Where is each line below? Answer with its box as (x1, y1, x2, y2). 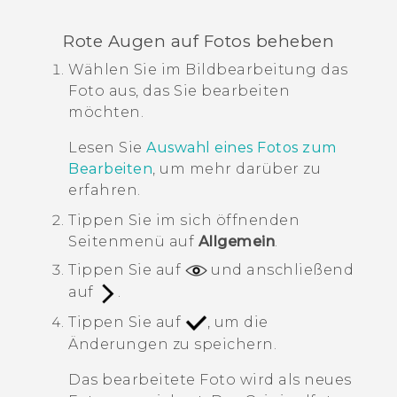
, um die (206, 313, 269, 331)
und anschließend (206, 261, 354, 279)
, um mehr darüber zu (152, 160, 321, 178)
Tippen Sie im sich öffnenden (68, 212, 300, 230)
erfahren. (68, 182, 141, 199)
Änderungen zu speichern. (68, 336, 276, 354)
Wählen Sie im (68, 61, 185, 79)
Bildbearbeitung (185, 61, 317, 79)
